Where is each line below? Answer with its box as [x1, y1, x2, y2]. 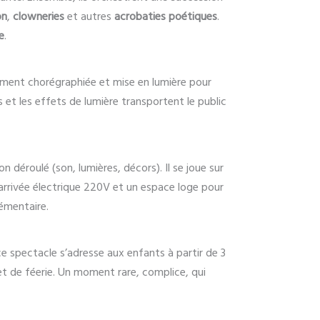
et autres [64, 9, 114, 25]
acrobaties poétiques [114, 9, 217, 25]
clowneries [13, 9, 64, 25]
